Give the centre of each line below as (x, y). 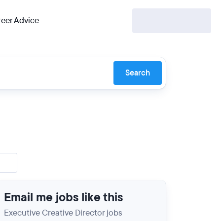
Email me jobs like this (63, 197)
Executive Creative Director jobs (63, 213)
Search (138, 73)
